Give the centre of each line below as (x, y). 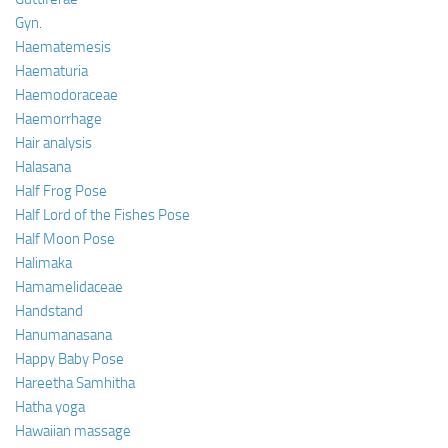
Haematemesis (63, 46)
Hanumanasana (63, 334)
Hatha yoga (50, 406)
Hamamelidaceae (69, 286)
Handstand (49, 310)
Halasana (43, 166)
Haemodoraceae (66, 94)
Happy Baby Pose (69, 358)
